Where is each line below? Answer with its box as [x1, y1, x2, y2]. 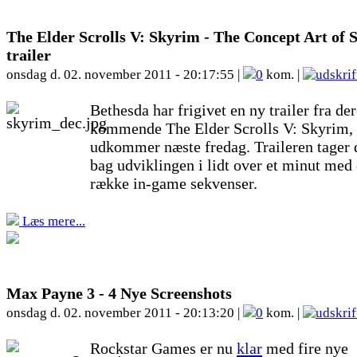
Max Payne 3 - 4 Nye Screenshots [6, 284, 232, 302]
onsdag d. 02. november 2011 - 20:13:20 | [6, 305, 243, 320]
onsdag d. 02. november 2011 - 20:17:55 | [6, 67, 243, 82]
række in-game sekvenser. [90, 175, 257, 192]
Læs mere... [19, 214, 85, 229]
